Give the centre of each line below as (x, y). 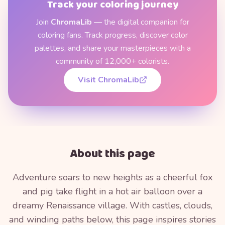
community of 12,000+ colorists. (113, 61)
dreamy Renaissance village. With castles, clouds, (113, 205)
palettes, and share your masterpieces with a (113, 48)
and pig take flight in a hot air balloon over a (113, 191)
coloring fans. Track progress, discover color (113, 35)
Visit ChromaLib (108, 80)
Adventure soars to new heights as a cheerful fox (113, 177)
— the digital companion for (140, 22)
